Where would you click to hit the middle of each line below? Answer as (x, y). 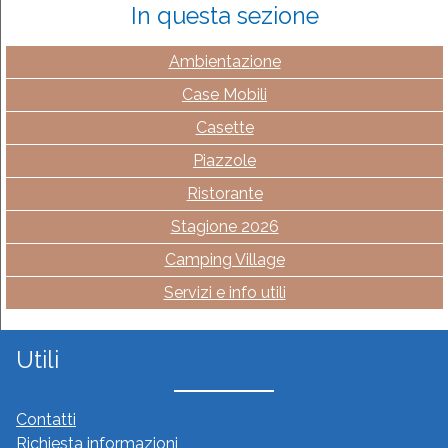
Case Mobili (224, 94)
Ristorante (224, 193)
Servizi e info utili (224, 292)
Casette (224, 127)
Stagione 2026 (224, 226)
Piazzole (224, 160)
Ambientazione (224, 61)
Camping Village (224, 259)
